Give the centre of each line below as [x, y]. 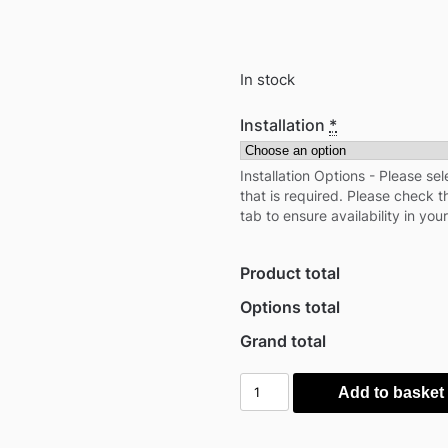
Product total [290, 272]
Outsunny [277, 383]
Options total [290, 306]
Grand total [283, 340]
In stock [268, 79]
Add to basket [390, 392]
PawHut [269, 407]
